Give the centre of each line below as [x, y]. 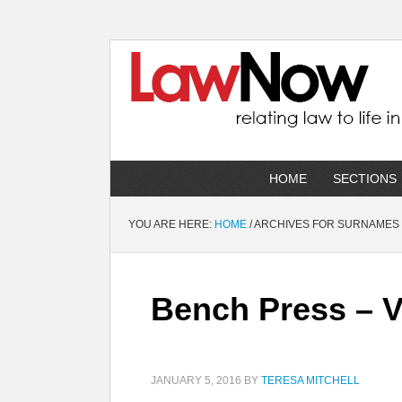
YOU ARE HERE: [171, 224]
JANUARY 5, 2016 [196, 380]
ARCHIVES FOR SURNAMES [326, 224]
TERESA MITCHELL [310, 380]
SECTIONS [364, 179]
